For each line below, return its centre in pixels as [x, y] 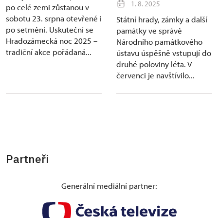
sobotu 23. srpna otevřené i [54, 18]
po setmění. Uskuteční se [50, 30]
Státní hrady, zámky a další [162, 19]
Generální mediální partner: [109, 186]
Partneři [27, 159]
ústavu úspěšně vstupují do [164, 53]
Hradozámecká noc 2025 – [52, 41]
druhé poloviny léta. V [154, 64]
